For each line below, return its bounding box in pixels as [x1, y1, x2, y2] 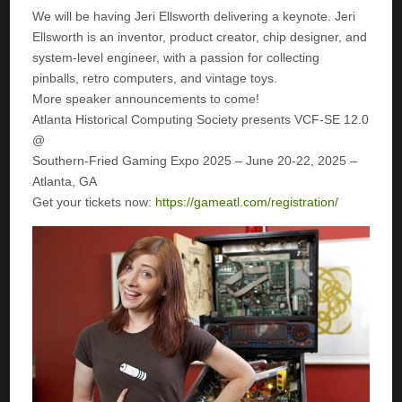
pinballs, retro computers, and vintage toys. [32, 70, 278, 85]
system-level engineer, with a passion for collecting [32, 49, 320, 65]
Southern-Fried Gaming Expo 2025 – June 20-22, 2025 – [32, 153, 358, 168]
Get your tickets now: [32, 194, 156, 209]
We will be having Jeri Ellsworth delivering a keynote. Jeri [32, 8, 356, 23]
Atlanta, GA [32, 173, 98, 188]
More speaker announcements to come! [32, 91, 260, 106]
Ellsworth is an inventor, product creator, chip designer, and [32, 29, 368, 44]
